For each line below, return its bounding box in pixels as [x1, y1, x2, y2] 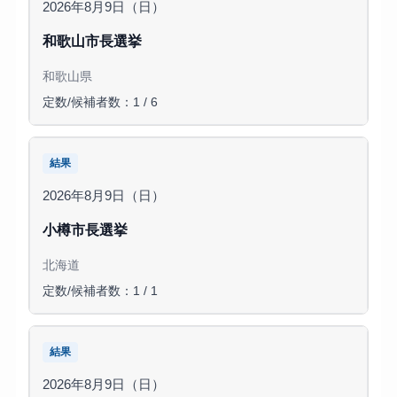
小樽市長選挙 [42, 222, 128, 238]
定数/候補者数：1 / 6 [42, 96, 158, 110]
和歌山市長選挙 [42, 33, 142, 50]
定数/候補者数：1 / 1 [42, 284, 158, 299]
